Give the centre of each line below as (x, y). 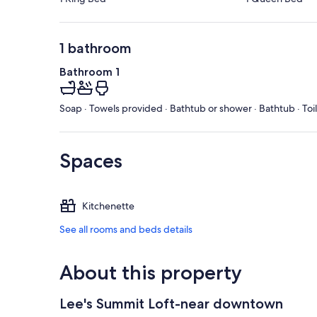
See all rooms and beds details (126, 230)
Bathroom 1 (90, 72)
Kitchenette (108, 206)
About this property (151, 273)
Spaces (91, 161)
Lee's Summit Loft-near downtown (171, 304)
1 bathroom (96, 48)
